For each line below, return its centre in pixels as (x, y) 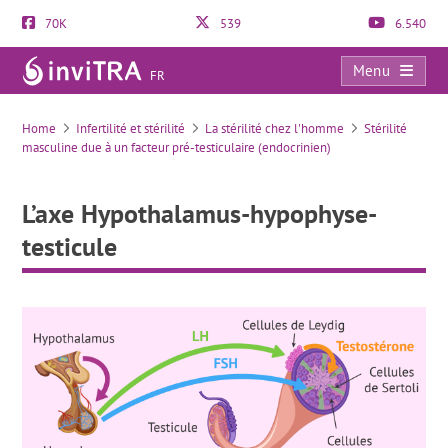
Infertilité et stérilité (131, 128)
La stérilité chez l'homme (275, 128)
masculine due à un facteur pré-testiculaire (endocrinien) (177, 147)
